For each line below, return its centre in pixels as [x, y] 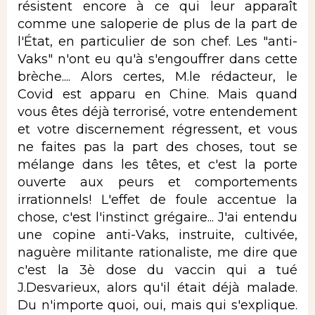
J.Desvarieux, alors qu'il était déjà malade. [157, 287]
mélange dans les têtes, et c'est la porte [157, 164]
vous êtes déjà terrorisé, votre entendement [157, 111]
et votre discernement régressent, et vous [157, 129]
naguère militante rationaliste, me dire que [157, 252]
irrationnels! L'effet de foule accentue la [157, 199]
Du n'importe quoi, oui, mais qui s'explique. [157, 305]
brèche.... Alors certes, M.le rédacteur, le [157, 76]
